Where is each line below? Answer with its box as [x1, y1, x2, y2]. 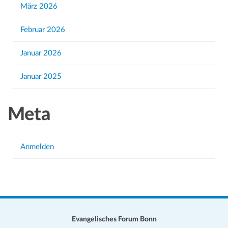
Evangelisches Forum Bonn [71, 215, 157, 223]
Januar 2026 [20, 49, 62, 57]
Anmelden [20, 143, 54, 151]
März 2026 [20, 2, 58, 10]
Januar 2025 [20, 72, 62, 80]
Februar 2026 [20, 25, 65, 34]
